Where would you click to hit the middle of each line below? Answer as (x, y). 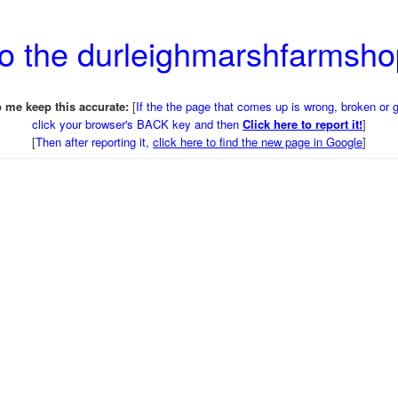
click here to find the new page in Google (258, 142)
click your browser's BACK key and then (137, 124)
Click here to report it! (302, 124)
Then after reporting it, (94, 142)
